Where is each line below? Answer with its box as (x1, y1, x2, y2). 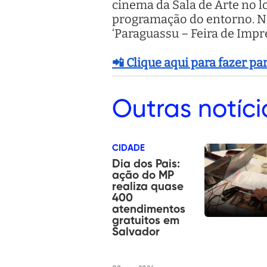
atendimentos (112, 203, 185, 215)
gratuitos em (112, 215, 179, 226)
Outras (112, 97, 191, 122)
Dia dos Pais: (112, 158, 180, 170)
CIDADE (112, 143, 145, 153)
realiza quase (112, 181, 184, 193)
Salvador (112, 226, 160, 238)
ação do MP (112, 169, 174, 181)
